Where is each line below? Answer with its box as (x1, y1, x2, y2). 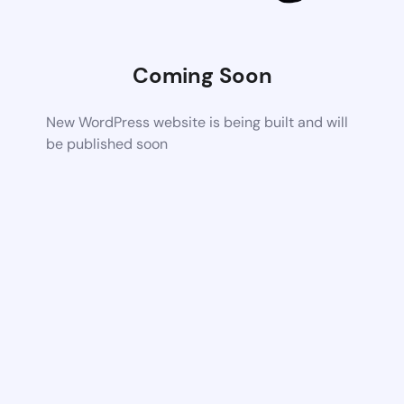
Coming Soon (132, 60, 272, 89)
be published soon (46, 133, 169, 153)
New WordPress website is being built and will (46, 112, 349, 132)
